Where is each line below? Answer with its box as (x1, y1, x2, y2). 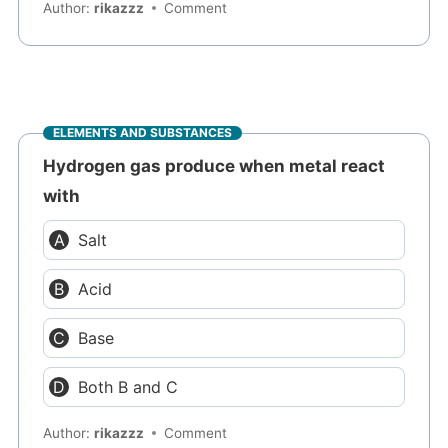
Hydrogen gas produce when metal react (43, 155, 386, 176)
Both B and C (78, 376, 179, 397)
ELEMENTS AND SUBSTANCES (53, 125, 233, 141)
